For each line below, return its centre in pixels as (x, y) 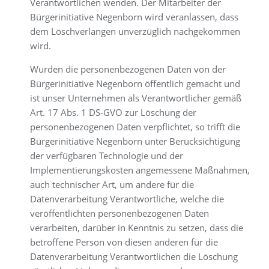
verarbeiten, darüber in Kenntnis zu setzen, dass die (137, 228)
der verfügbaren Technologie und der (107, 156)
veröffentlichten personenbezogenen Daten (119, 213)
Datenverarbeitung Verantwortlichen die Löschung (134, 256)
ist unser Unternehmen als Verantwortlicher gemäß (136, 98)
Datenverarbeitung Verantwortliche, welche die (127, 199)
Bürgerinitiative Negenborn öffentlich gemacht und (135, 83)
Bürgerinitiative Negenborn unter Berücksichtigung (135, 141)
